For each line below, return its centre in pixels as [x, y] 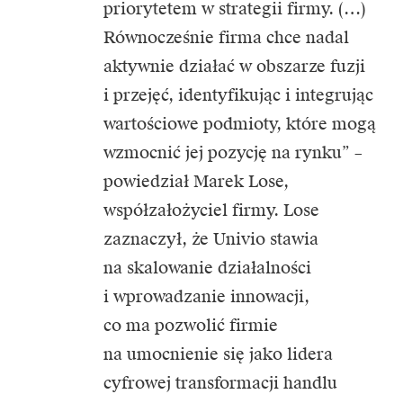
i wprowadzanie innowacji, [206, 296]
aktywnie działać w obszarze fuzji [234, 66]
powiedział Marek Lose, [196, 181]
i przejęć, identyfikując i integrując [238, 95]
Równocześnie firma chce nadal [226, 37]
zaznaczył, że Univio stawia [211, 239]
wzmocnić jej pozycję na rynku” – [233, 152]
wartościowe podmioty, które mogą [240, 124]
